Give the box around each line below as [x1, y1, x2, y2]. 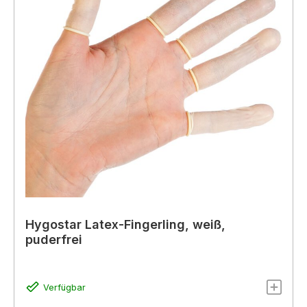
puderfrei [25, 232, 82, 247]
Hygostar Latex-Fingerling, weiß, [25, 217, 225, 232]
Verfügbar [42, 282, 86, 293]
